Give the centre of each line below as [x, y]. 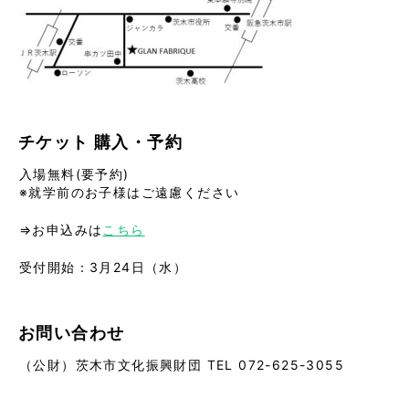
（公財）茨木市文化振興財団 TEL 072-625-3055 [182, 365]
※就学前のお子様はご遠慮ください [130, 193]
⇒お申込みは [61, 230]
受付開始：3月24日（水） [104, 267]
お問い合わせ [72, 333]
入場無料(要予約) [74, 174]
